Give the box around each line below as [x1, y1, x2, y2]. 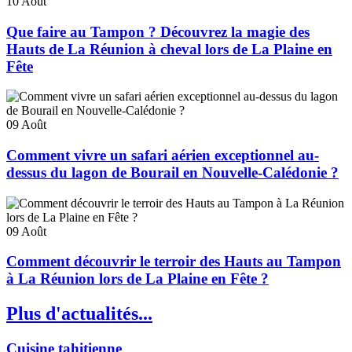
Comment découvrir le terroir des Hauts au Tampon [6, 253, 341, 270]
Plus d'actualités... [6, 303, 152, 324]
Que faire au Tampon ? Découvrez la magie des [6, 23, 310, 40]
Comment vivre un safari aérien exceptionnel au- [6, 146, 319, 163]
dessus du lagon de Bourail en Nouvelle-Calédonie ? [6, 163, 339, 181]
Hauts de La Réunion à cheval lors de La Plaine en [6, 40, 332, 57]
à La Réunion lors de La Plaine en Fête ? [6, 270, 269, 288]
